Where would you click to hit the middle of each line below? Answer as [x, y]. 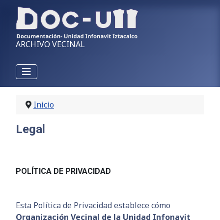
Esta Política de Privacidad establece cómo [93, 205]
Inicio [44, 105]
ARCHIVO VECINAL [50, 44]
